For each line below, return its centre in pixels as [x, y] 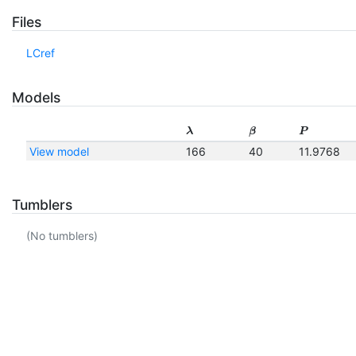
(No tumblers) [62, 236]
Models [36, 98]
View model [59, 151]
